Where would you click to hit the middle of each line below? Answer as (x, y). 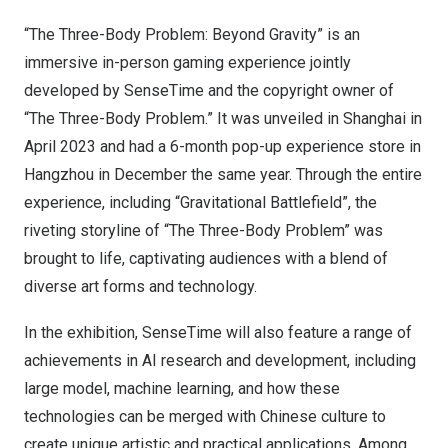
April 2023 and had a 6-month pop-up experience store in (222, 146)
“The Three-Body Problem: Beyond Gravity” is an (192, 34)
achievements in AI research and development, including (220, 360)
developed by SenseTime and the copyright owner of (209, 90)
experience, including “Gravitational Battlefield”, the (200, 202)
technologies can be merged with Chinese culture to (205, 416)
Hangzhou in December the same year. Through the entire (223, 174)
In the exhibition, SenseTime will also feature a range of (218, 332)
